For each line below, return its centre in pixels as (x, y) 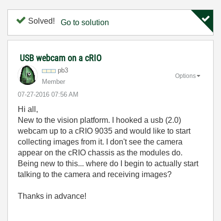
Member (54, 82)
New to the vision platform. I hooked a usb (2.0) (99, 120)
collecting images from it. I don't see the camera (100, 142)
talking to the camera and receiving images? (95, 174)
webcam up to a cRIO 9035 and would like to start (104, 131)
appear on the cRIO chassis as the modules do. (100, 153)
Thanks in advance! (52, 196)
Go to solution (85, 22)
